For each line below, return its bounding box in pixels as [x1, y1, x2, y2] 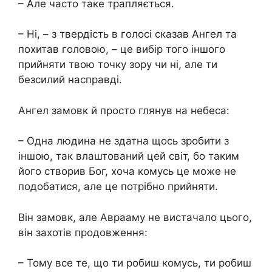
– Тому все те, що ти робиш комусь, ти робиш [18, 257, 251, 270]
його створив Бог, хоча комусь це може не [18, 165, 236, 178]
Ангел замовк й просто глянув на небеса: [18, 104, 233, 117]
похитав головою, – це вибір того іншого [18, 43, 225, 56]
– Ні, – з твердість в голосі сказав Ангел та [18, 28, 237, 41]
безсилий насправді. [18, 73, 125, 86]
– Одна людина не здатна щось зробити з [18, 135, 229, 148]
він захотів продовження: [18, 226, 151, 239]
